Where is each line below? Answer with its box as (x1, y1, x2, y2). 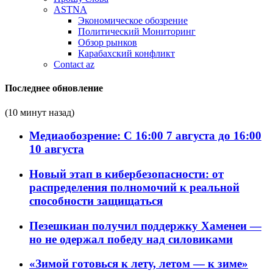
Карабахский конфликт (78, 48, 175, 58)
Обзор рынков (78, 37, 137, 48)
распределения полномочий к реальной (29, 180, 239, 194)
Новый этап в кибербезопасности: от (29, 167, 224, 180)
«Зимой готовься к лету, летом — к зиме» (29, 257, 248, 271)
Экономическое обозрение (78, 15, 188, 26)
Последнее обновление (5, 83, 103, 94)
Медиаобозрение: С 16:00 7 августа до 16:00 (29, 129, 261, 143)
